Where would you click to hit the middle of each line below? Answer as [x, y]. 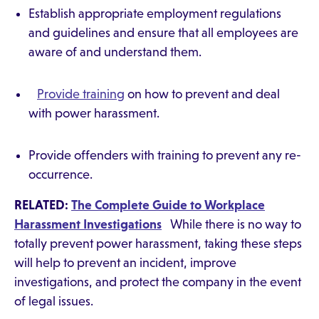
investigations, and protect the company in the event [158, 282]
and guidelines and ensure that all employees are [163, 33]
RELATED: [43, 205]
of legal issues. [57, 301]
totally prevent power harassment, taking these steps [158, 244]
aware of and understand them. [115, 52]
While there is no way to [231, 224]
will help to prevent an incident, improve [125, 263]
